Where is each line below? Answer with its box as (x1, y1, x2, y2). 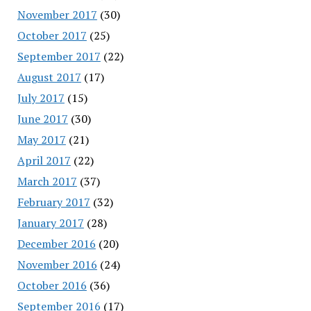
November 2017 (17, 6, 97, 22)
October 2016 (17, 277, 87, 293)
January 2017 (17, 215, 84, 230)
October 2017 (17, 27, 87, 43)
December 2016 (17, 235, 96, 251)
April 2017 (17, 152, 71, 168)
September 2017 (17, 48, 101, 64)
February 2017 (17, 194, 90, 210)
